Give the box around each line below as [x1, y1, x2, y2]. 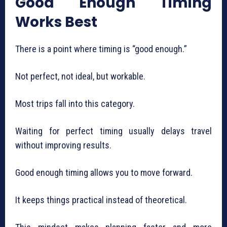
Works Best [15, 12, 97, 32]
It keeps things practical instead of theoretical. [15, 195, 187, 206]
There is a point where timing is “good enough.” [15, 44, 187, 55]
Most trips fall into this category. [15, 98, 135, 109]
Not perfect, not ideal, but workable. [15, 71, 145, 82]
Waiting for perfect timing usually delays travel [15, 126, 212, 137]
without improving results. [15, 140, 111, 151]
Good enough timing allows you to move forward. [15, 167, 193, 178]
